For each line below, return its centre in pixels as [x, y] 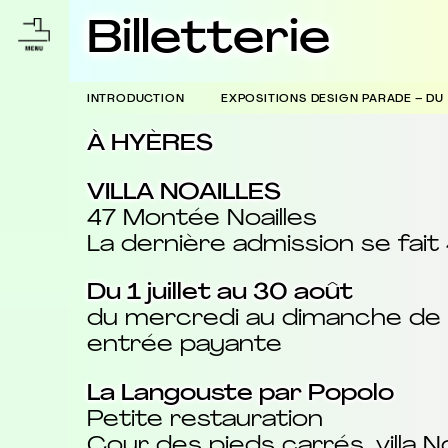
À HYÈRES [149, 144]
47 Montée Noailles [201, 219]
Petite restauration [204, 421]
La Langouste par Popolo [240, 395]
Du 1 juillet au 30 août [219, 294]
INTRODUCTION [135, 98]
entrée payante [184, 346]
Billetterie [208, 41]
